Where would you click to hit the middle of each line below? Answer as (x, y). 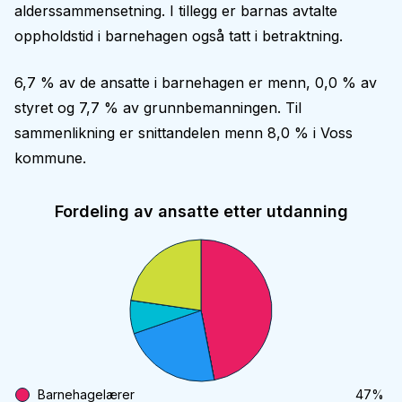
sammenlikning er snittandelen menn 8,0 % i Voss (184, 133)
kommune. (50, 158)
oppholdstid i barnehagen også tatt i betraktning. (179, 36)
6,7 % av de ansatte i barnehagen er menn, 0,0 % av (196, 83)
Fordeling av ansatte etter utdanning (201, 211)
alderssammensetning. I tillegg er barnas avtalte (176, 11)
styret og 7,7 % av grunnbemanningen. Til (158, 108)
